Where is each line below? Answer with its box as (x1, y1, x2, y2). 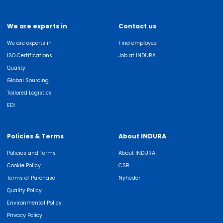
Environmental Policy (7, 199, 62, 207)
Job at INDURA (118, 51, 156, 59)
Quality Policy (7, 186, 42, 194)
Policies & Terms (7, 132, 64, 141)
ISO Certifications (7, 51, 52, 59)
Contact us (118, 22, 156, 31)
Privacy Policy (7, 211, 42, 219)
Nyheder (118, 174, 140, 182)
